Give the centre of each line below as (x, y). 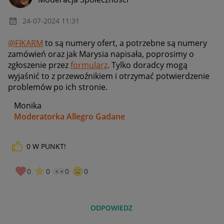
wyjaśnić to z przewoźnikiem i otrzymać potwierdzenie (109, 76)
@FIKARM (25, 43)
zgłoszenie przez (39, 65)
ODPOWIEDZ (112, 207)
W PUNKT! (49, 146)
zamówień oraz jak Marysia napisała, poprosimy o (101, 54)
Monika (25, 106)
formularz (89, 65)
